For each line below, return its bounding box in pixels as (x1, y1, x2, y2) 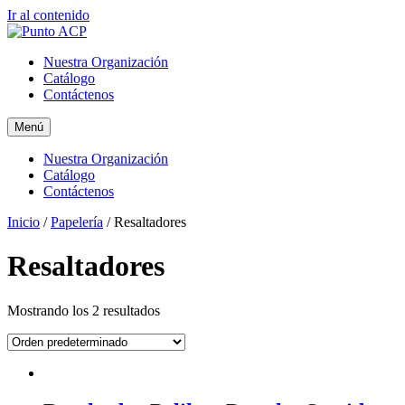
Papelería (51, 214, 103, 230)
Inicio (7, 214, 40, 230)
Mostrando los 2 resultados (7, 302, 160, 318)
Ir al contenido (7, 7, 89, 23)
